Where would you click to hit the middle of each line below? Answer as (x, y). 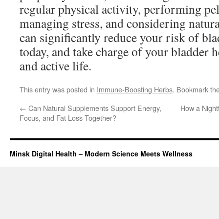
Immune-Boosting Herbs (135, 89)
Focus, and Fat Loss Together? (68, 118)
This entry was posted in (58, 89)
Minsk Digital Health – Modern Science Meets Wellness (101, 153)
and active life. (55, 66)
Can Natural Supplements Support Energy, (94, 108)
